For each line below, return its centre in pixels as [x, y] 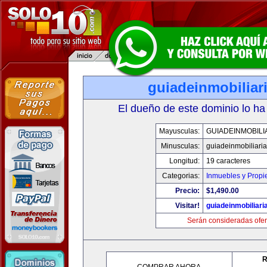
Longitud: [184, 161]
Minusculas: [180, 146]
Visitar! [187, 206]
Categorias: [181, 176]
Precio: [187, 191]
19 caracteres [228, 161]
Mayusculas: [179, 131]
